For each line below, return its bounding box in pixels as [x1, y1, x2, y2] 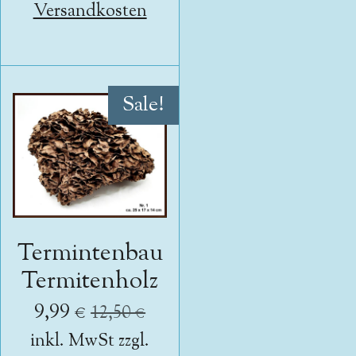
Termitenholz [21, 265, 159, 300]
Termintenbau [17, 237, 163, 272]
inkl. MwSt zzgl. [30, 329, 150, 354]
